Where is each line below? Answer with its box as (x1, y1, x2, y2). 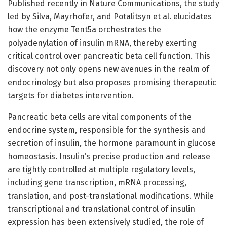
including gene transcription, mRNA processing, (8, 177, 186, 187)
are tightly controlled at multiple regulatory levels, (8, 164, 195, 174)
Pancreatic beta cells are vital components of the (8, 111, 192, 122)
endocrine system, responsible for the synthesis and (8, 125, 206, 135)
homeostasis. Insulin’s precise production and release (8, 151, 210, 161)
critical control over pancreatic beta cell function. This (8, 51, 210, 61)
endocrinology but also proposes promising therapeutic (8, 77, 216, 87)
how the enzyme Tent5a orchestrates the (8, 24, 161, 34)
